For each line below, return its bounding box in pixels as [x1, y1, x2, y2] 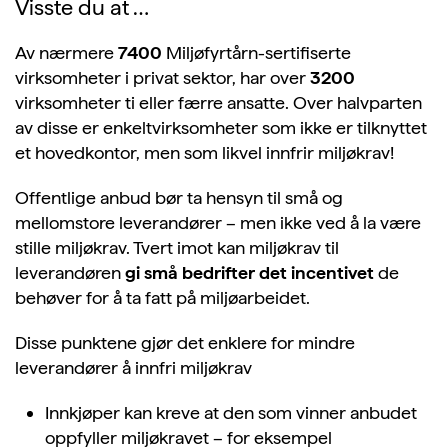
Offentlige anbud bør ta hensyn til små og [15, 187, 343, 209]
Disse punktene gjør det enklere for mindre [15, 332, 355, 354]
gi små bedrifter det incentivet [125, 262, 374, 284]
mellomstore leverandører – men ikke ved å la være [15, 212, 421, 234]
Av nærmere [15, 42, 118, 64]
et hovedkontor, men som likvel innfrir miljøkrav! [15, 142, 394, 164]
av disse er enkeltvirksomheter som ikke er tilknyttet [15, 117, 427, 139]
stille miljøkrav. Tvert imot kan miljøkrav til [15, 237, 339, 259]
